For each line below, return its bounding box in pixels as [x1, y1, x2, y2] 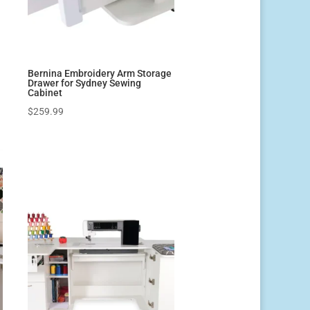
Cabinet [28, 86, 63, 98]
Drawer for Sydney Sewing [28, 77, 142, 89]
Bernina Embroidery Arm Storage [28, 67, 172, 79]
